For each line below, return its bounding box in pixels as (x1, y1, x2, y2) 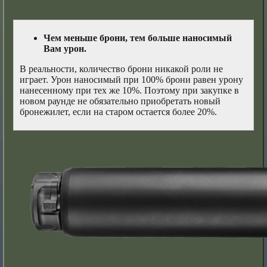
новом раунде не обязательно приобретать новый (20, 96, 221, 107)
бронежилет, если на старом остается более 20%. (20, 107, 218, 117)
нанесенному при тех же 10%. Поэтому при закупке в (20, 85, 240, 96)
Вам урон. (44, 44, 87, 54)
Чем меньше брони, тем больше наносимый (44, 33, 232, 44)
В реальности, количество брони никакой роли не (20, 64, 223, 74)
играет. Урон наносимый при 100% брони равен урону (20, 74, 244, 85)
